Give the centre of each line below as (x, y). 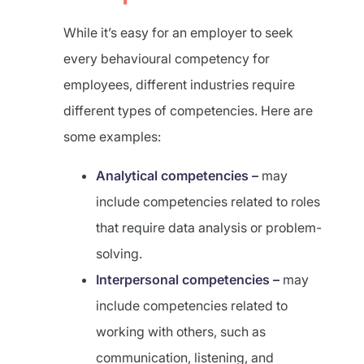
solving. (119, 253)
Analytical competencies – (179, 175)
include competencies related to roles (208, 201)
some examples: (112, 136)
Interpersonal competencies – (189, 279)
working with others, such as (181, 331)
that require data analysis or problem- (209, 227)
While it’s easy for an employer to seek (178, 32)
